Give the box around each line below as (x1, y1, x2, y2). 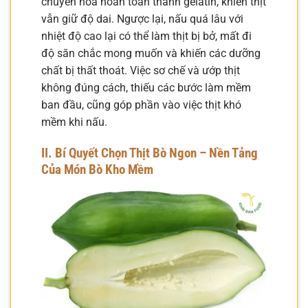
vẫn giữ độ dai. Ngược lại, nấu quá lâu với (41, 12, 243, 26)
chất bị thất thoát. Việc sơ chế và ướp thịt (41, 64, 240, 78)
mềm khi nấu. (41, 115, 107, 129)
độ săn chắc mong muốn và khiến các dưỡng (41, 47, 261, 60)
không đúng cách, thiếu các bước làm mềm (41, 81, 251, 95)
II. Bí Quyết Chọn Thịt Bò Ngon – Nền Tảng (41, 145, 258, 162)
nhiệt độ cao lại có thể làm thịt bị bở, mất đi (41, 30, 252, 43)
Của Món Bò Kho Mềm (41, 162, 153, 178)
